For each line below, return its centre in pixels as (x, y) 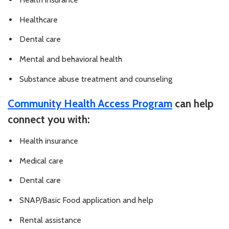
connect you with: (49, 119)
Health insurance (49, 141)
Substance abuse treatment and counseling (96, 79)
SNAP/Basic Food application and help (86, 200)
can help (193, 103)
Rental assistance (50, 220)
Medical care (41, 161)
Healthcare (39, 19)
